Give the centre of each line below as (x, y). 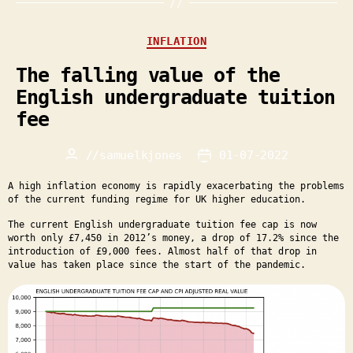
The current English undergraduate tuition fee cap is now (162, 225)
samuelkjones (141, 156)
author (91, 174)
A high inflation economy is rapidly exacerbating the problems (176, 186)
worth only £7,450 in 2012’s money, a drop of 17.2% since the (173, 238)
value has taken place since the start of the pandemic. (157, 265)
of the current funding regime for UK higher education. (157, 200)
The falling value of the (148, 76)
